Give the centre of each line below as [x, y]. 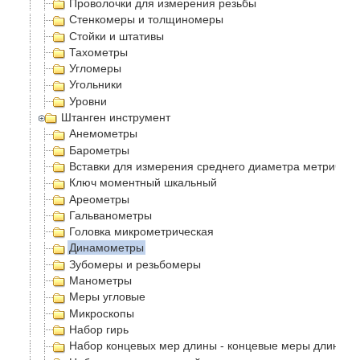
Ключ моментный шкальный [143, 183]
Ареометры [99, 199]
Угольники [96, 85]
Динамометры [106, 248]
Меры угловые [107, 297]
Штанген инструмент [116, 118]
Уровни [88, 101]
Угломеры [95, 69]
